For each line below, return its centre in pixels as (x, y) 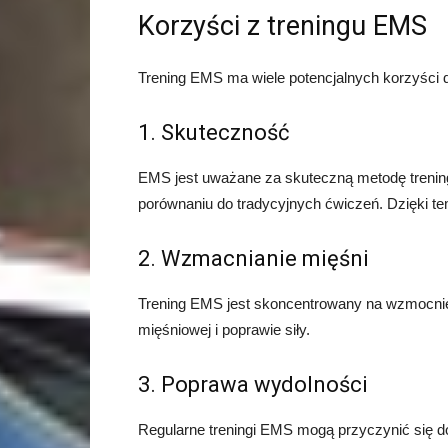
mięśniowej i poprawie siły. (224, 330)
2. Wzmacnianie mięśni (253, 259)
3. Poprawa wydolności (253, 385)
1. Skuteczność (214, 133)
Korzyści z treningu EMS (282, 26)
